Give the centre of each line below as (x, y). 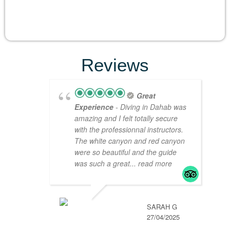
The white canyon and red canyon (130, 141)
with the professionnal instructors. (129, 130)
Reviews (115, 65)
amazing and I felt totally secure (126, 118)
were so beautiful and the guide (126, 152)
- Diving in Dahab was (150, 107)
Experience (94, 107)
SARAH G (162, 207)
